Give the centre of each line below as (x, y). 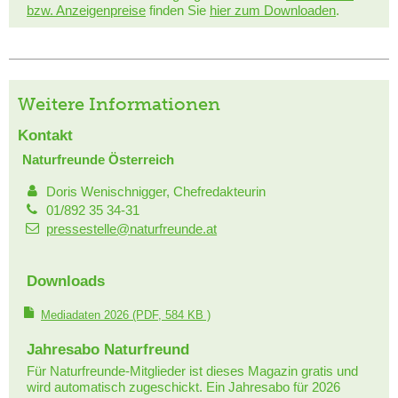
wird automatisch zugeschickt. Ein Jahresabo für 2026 (183, 386)
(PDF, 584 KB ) (170, 314)
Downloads (66, 281)
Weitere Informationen (119, 103)
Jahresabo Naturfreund (108, 349)
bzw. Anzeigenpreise (86, 10)
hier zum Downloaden (273, 10)
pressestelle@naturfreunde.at (132, 228)
